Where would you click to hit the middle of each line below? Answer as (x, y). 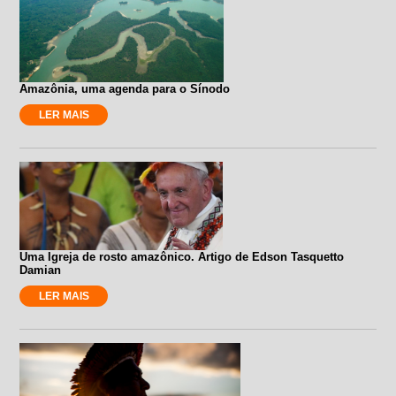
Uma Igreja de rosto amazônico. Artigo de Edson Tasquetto (182, 256)
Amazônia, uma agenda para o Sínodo (125, 88)
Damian (41, 270)
